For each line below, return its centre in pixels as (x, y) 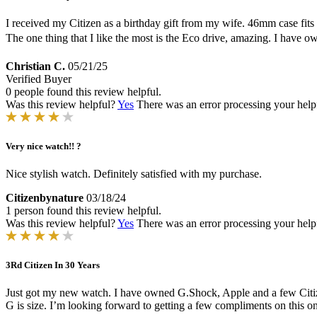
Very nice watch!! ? (44, 146)
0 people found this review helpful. (83, 91)
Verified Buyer (39, 79)
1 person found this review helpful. (83, 211)
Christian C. (35, 66)
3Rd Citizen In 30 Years (53, 265)
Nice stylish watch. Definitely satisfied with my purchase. (134, 174)
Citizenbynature (45, 198)
